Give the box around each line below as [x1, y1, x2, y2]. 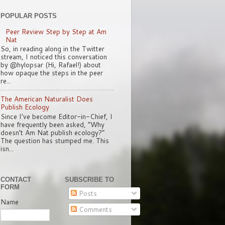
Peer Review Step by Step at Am [6, 26, 107, 36]
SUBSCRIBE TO [65, 175, 114, 183]
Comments [76, 204, 112, 214]
